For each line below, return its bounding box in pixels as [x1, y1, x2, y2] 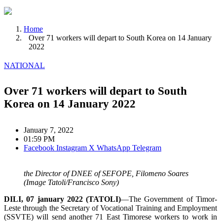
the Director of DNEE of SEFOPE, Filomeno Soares [24, 169, 188, 178]
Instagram [56, 144, 87, 152]
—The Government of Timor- [121, 195, 218, 204]
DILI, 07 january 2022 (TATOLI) [4, 195, 121, 204]
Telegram [132, 144, 161, 152]
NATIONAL [4, 61, 45, 70]
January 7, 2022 [24, 126, 74, 135]
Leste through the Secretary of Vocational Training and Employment [4, 204, 217, 213]
